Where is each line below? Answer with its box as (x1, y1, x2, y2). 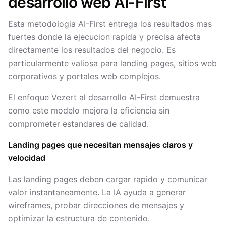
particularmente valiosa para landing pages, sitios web (8, 58, 217, 68)
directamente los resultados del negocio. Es (8, 45, 176, 55)
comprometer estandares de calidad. (8, 119, 149, 129)
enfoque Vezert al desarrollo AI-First (18, 92, 157, 102)
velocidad (8, 153, 45, 163)
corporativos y (8, 71, 67, 81)
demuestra (157, 92, 200, 102)
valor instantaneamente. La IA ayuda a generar (8, 187, 186, 197)
